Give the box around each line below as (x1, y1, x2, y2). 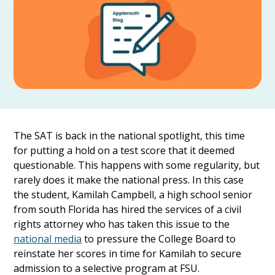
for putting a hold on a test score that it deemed (14, 144, 235, 158)
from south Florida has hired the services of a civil (14, 203, 242, 217)
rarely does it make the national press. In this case (14, 173, 244, 187)
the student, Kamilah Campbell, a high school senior (14, 188, 253, 202)
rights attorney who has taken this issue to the (14, 217, 230, 231)
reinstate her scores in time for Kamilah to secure (14, 247, 242, 261)
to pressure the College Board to (82, 232, 236, 246)
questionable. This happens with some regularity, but (14, 158, 260, 172)
